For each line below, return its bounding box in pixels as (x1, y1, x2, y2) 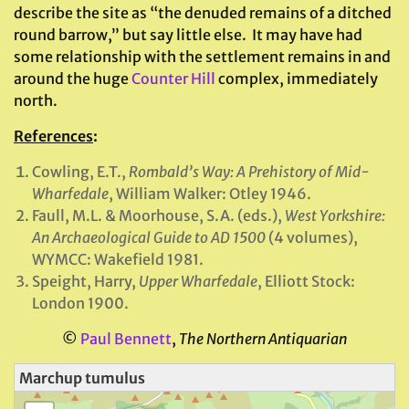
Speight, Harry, (32, 272, 139, 290)
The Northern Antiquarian (179, 330, 347, 348)
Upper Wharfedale (139, 272, 257, 290)
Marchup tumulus (19, 368, 145, 387)
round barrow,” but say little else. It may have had (14, 26, 362, 44)
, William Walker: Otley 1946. (109, 184, 311, 203)
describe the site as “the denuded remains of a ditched (14, 4, 392, 22)
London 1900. (32, 294, 129, 312)
